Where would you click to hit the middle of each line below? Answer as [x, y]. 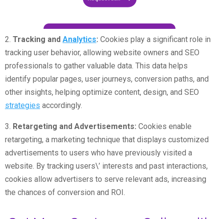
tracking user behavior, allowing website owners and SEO [102, 53]
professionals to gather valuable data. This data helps [96, 66]
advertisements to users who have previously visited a [99, 153]
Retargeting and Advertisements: [75, 127]
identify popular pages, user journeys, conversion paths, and [107, 79]
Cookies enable [164, 127]
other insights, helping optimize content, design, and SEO [102, 92]
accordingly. [61, 106]
